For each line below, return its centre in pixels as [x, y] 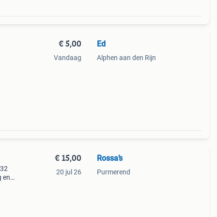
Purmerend [113, 172]
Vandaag [67, 58]
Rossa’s [109, 158]
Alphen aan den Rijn [126, 58]
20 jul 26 [69, 172]
